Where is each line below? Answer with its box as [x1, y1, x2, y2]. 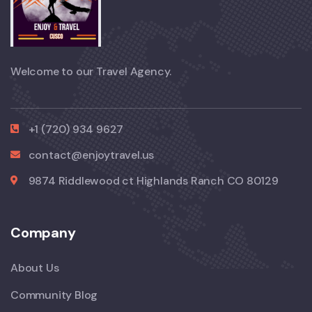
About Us [10, 260, 59, 275]
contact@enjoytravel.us [28, 147, 155, 162]
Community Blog [10, 287, 98, 302]
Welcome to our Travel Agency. [10, 63, 172, 79]
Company [10, 223, 76, 242]
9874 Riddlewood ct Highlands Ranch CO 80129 [28, 173, 279, 188]
